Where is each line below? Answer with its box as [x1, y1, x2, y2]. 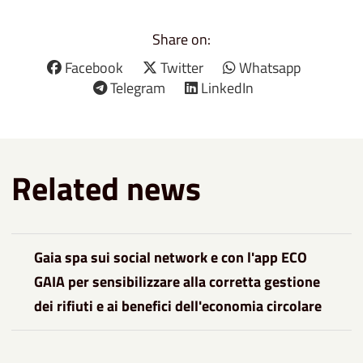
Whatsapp [238, 56, 301, 79]
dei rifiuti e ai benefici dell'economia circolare [34, 294, 322, 317]
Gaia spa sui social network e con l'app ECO [34, 246, 307, 268]
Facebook [64, 56, 123, 79]
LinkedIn [201, 76, 254, 99]
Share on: [152, 28, 211, 50]
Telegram [110, 76, 165, 99]
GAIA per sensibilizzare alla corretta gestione [34, 270, 320, 293]
